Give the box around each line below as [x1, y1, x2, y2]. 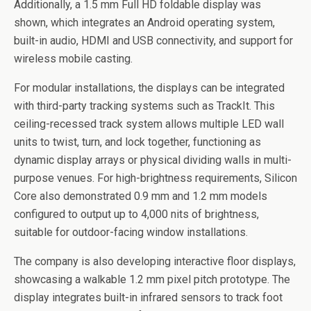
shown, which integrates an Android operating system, [14, 16, 275, 29]
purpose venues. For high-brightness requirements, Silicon [14, 171, 297, 185]
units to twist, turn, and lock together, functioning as [14, 135, 261, 149]
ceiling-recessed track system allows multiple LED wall [14, 117, 284, 131]
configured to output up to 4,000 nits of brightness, [14, 208, 259, 221]
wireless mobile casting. [14, 52, 133, 65]
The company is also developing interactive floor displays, [14, 255, 296, 268]
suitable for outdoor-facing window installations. [14, 226, 248, 239]
